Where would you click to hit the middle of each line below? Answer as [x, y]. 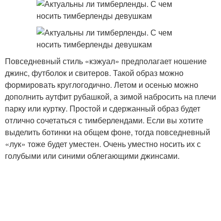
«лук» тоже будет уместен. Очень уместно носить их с [103, 144]
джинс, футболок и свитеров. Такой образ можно [94, 73]
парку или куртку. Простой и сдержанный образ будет [103, 108]
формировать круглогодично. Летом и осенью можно [102, 85]
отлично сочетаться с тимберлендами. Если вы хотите [104, 120]
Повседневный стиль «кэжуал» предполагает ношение [106, 61]
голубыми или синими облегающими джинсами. [92, 156]
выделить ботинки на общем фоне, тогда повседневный [108, 132]
